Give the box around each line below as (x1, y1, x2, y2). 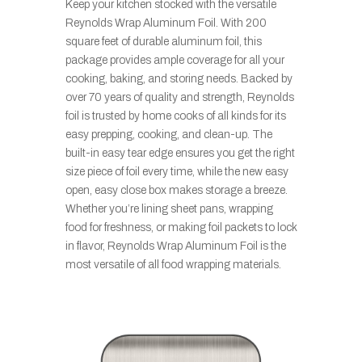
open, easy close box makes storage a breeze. (65, 183, 288, 196)
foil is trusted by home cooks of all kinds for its (65, 109, 286, 122)
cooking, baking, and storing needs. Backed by (65, 72, 293, 85)
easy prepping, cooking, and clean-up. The (65, 128, 272, 141)
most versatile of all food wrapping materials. (65, 258, 281, 271)
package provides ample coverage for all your (65, 53, 284, 66)
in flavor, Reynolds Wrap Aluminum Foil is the (65, 239, 286, 252)
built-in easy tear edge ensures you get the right (65, 146, 295, 159)
